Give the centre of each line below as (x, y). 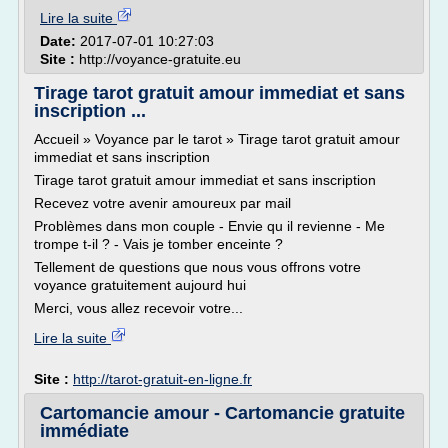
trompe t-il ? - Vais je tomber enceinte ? (158, 244)
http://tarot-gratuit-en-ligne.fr (162, 379)
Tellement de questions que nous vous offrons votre (197, 267)
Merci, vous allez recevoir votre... (138, 308)
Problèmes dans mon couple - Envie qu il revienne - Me (209, 226)
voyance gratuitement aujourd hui (140, 285)
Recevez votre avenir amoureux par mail (162, 203)
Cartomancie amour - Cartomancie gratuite (222, 413)
